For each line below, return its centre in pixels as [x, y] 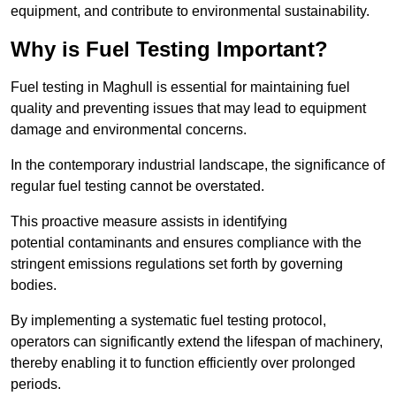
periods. [36, 385]
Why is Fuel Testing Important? [169, 49]
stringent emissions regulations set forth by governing [177, 264]
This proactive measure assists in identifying [149, 222]
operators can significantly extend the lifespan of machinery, [197, 342]
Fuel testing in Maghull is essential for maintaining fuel [180, 88]
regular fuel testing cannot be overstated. [137, 187]
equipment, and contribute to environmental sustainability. [190, 11]
